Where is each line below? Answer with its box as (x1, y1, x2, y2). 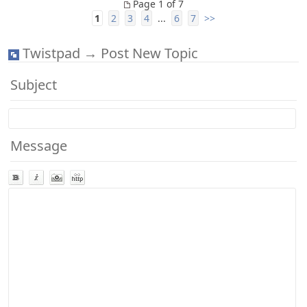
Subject (10, 75, 57, 94)
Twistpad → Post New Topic (19, 44, 198, 62)
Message (10, 136, 71, 155)
